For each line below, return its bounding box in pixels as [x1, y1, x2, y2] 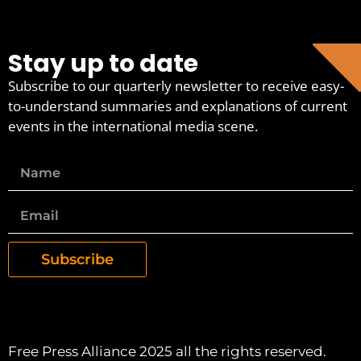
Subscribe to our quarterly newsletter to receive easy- [8, 76, 344, 95]
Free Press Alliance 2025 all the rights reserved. [8, 343, 326, 359]
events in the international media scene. [8, 116, 258, 135]
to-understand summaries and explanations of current [8, 96, 347, 115]
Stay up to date [8, 46, 198, 81]
